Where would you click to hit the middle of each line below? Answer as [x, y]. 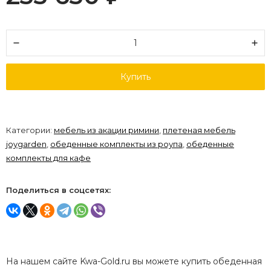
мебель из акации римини [106, 130]
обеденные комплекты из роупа [116, 144]
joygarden [26, 144]
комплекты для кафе [48, 158]
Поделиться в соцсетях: [58, 190]
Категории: [30, 130]
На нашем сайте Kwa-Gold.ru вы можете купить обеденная [134, 262]
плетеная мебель [199, 130]
